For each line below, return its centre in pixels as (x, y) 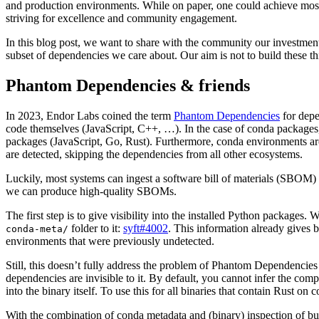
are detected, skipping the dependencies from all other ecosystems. (154, 155)
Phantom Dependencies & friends (128, 86)
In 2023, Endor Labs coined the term (90, 116)
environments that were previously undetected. (110, 241)
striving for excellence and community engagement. (121, 19)
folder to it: (96, 229)
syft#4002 (146, 229)
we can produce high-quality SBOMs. (91, 192)
